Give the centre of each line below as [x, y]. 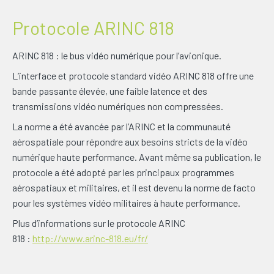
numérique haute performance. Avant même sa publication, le [137, 157]
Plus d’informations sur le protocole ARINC [99, 223]
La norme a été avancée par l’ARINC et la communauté [121, 126]
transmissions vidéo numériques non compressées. [118, 106]
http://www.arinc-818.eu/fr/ [90, 238]
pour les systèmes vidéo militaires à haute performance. [126, 202]
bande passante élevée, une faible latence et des [110, 91]
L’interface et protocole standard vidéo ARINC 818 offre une [133, 75]
